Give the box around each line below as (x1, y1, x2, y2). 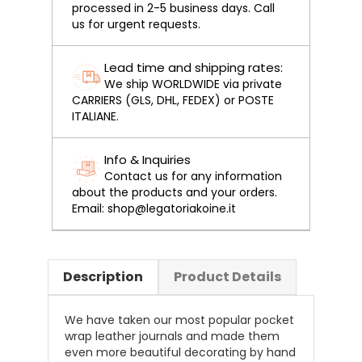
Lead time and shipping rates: (104, 59, 283, 77)
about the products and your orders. (72, 184, 277, 201)
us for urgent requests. (72, 16, 200, 33)
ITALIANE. (72, 108, 119, 125)
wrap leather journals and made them (65, 328, 280, 345)
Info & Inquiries (104, 151, 191, 169)
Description (63, 267, 143, 287)
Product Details (174, 267, 281, 287)
